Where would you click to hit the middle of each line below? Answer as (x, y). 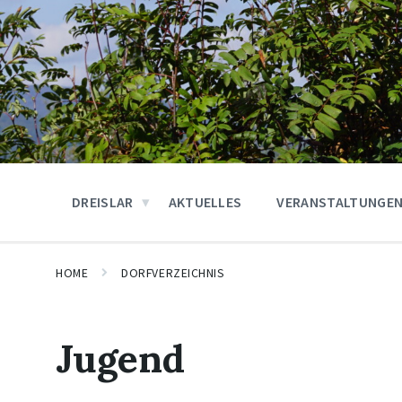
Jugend (120, 358)
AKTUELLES (205, 202)
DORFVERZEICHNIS (173, 273)
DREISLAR (103, 202)
